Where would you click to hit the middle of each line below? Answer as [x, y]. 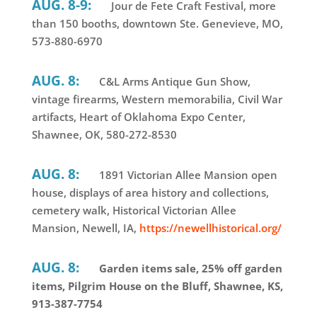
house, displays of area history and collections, [150, 193]
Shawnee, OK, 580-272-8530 [104, 135]
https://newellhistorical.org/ [210, 228]
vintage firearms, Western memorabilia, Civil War [157, 99]
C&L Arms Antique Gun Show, [173, 82]
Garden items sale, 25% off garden [189, 269]
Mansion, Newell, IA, [85, 228]
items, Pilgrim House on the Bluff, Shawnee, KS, [157, 286]
